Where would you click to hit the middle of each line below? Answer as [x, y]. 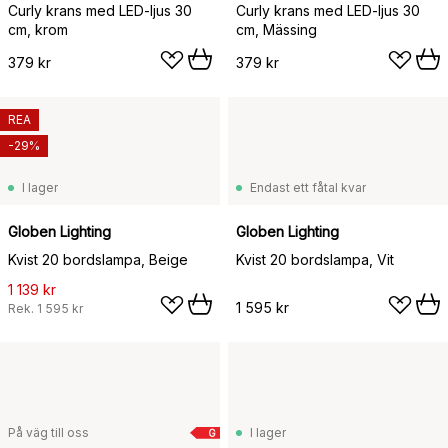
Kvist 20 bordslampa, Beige [98, 259]
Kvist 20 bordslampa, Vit [315, 259]
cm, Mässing [276, 29]
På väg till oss [48, 432]
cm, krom [38, 29]
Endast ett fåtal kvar [308, 187]
